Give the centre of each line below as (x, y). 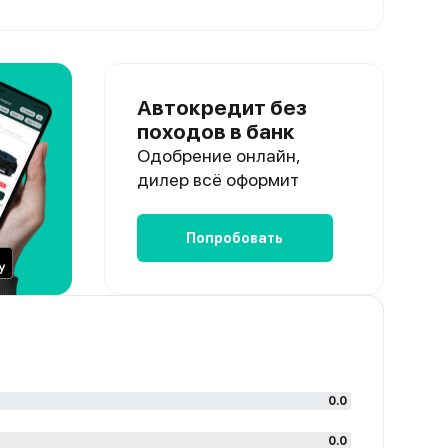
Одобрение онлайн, (218, 155)
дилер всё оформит (217, 179)
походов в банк (215, 131)
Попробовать (235, 238)
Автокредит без (221, 107)
